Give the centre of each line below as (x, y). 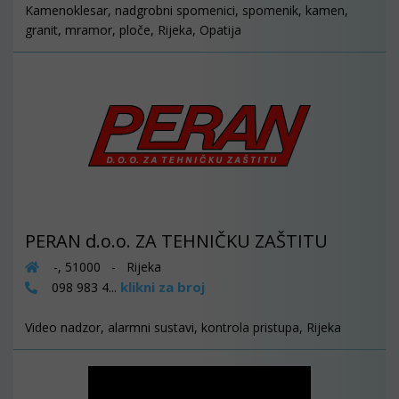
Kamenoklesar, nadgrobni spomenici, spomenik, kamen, (187, 11)
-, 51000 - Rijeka (106, 267)
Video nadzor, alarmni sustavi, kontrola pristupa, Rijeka (183, 328)
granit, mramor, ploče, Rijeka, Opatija (133, 30)
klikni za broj (163, 287)
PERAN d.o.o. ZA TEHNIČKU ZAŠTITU (176, 241)
